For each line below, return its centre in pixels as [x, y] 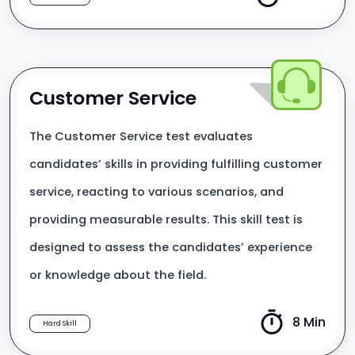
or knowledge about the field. [118, 275]
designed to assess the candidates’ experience [171, 247]
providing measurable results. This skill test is [166, 219]
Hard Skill [60, 323]
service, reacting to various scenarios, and [157, 192]
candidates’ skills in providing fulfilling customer [176, 164]
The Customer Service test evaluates [141, 136]
